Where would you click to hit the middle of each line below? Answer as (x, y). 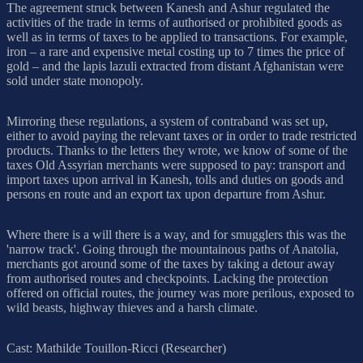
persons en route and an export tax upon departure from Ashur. (166, 194)
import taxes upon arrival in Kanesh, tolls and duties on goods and (175, 179)
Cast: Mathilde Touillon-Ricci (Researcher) (116, 348)
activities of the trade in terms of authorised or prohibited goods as (174, 22)
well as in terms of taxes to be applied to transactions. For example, (177, 36)
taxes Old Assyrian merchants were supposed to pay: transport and (176, 164)
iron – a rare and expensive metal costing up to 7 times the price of (175, 51)
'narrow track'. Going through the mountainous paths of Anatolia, (173, 249)
